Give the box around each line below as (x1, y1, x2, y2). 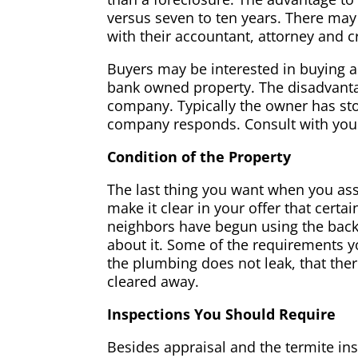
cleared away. (107, 272, 200, 292)
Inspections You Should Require (107, 304, 336, 324)
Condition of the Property (107, 147, 292, 167)
